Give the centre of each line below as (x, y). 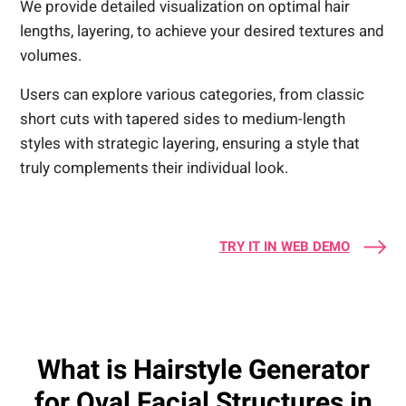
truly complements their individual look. (155, 168)
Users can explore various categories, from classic (193, 95)
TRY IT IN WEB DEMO (284, 247)
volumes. (53, 56)
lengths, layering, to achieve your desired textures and (203, 31)
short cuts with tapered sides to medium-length (183, 119)
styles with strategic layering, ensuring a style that (190, 144)
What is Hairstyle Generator (203, 370)
